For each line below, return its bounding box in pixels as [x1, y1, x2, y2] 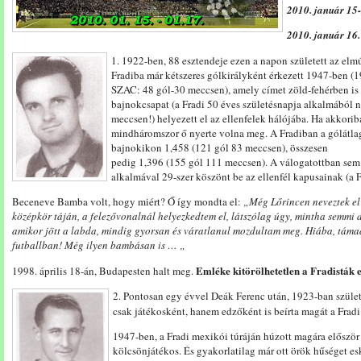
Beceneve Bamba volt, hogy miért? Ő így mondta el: [12, 194, 243, 209]
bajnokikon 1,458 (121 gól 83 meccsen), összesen [111, 140, 328, 155]
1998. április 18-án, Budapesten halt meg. [12, 263, 196, 278]
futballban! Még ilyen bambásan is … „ [12, 238, 185, 252]
